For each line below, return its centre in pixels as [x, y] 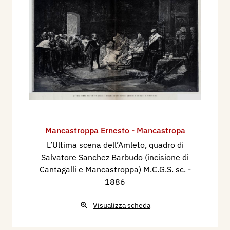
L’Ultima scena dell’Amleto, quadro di [115, 145]
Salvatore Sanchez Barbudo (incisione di [115, 157]
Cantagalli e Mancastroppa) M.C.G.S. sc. [113, 170]
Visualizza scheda [122, 206]
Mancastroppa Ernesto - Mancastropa [115, 131]
